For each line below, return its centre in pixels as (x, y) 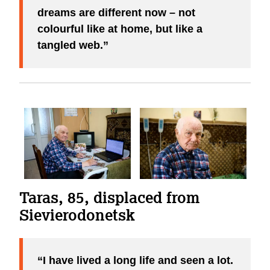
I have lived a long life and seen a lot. (138, 260)
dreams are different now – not (116, 13)
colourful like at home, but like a (120, 29)
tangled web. (70, 46)
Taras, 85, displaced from (109, 197)
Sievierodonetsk (77, 214)
